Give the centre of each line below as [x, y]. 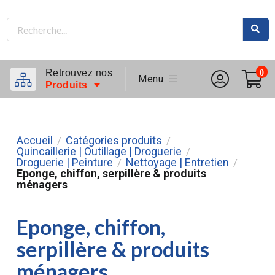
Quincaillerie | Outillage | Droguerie [99, 152]
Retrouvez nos [79, 72]
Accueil [34, 141]
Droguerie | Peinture [64, 163]
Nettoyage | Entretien [177, 163]
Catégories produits [114, 141]
